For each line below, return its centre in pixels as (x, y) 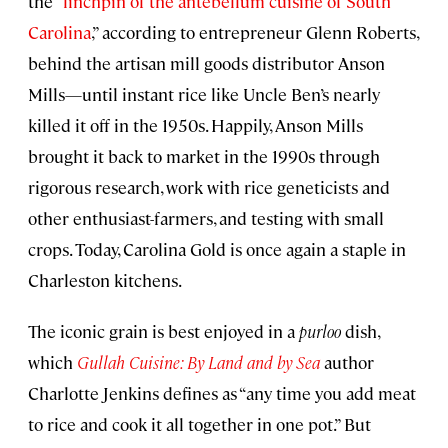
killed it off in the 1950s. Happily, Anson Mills (195, 125)
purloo (322, 331)
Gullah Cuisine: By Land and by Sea (198, 362)
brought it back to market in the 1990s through (204, 156)
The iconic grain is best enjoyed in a (163, 331)
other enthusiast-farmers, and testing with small (206, 218)
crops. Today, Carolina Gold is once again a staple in (217, 249)
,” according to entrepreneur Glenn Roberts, (254, 32)
